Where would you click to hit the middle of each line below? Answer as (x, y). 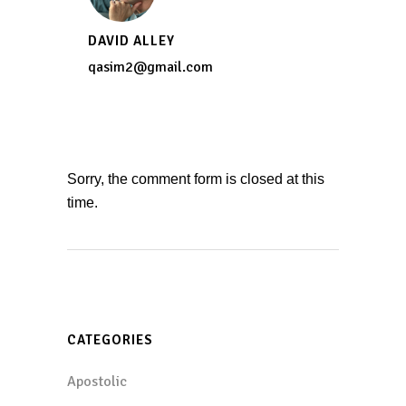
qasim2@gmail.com (150, 68)
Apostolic (97, 382)
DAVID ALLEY (131, 41)
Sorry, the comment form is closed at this (196, 179)
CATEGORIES (110, 340)
